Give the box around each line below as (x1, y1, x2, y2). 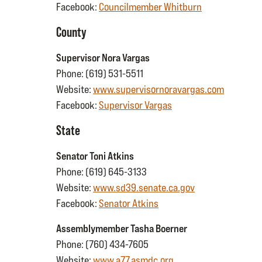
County (56, 24, 87, 40)
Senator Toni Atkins (56, 150, 134, 162)
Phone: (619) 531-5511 (56, 67, 143, 80)
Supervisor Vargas (99, 99, 172, 111)
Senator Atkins (99, 197, 158, 209)
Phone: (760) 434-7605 (56, 238, 149, 250)
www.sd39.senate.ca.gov (93, 181, 195, 194)
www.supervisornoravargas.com (93, 83, 224, 95)
